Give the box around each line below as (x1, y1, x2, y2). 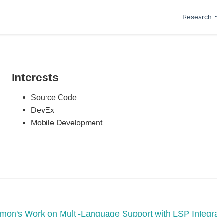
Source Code (31, 93, 77, 102)
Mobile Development (31, 118, 102, 127)
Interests (12, 72, 59, 84)
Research (182, 13, 212, 21)
